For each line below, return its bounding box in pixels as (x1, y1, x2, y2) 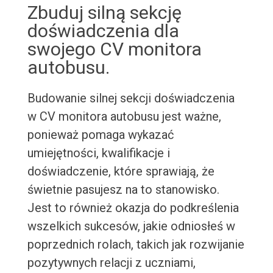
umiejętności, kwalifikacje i (27, 146, 170, 161)
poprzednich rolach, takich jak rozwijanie (27, 237, 244, 252)
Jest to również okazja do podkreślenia (27, 200, 239, 216)
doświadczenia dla (27, 20, 179, 42)
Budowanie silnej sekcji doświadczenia (27, 91, 235, 106)
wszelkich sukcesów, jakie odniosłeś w (27, 219, 235, 234)
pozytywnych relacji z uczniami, (27, 255, 196, 271)
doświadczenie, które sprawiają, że (27, 164, 214, 179)
